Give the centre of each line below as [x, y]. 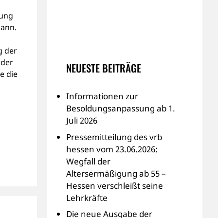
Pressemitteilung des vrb [114, 137]
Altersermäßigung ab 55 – [116, 173]
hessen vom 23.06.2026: [112, 149]
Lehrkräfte [87, 198]
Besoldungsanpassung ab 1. [121, 108]
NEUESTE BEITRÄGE [104, 68]
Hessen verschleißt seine [115, 185]
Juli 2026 [82, 120]
